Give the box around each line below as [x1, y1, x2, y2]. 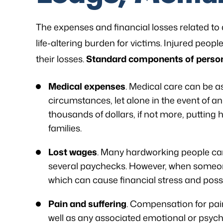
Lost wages [48, 145, 97, 158]
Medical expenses [48, 80, 125, 93]
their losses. [36, 52, 86, 65]
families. [48, 121, 82, 134]
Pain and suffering [48, 197, 126, 210]
